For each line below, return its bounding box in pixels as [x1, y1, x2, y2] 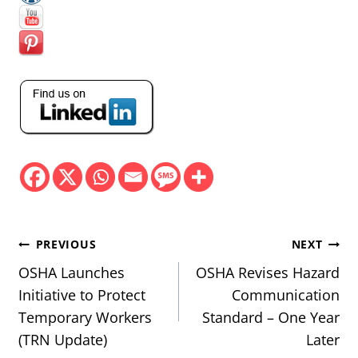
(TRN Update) [18, 330, 107, 350]
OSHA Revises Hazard [196, 263, 340, 283]
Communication [232, 285, 340, 305]
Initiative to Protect [18, 285, 145, 305]
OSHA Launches [18, 263, 125, 283]
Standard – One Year [202, 308, 340, 328]
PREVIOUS [35, 237, 97, 253]
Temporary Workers [18, 308, 152, 328]
